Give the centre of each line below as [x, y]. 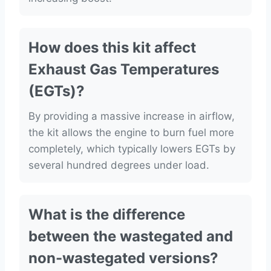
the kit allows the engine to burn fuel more [131, 133]
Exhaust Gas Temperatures [124, 70]
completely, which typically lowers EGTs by [132, 149]
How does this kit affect [112, 48]
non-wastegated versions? [123, 258]
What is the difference [107, 215]
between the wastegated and [131, 237]
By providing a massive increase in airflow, [132, 116]
